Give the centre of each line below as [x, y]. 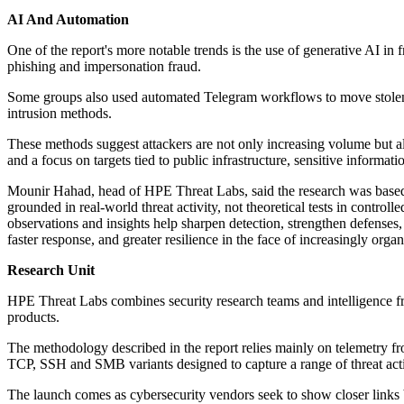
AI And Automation [68, 20]
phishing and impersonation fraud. [104, 67]
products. [33, 317]
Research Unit [51, 271]
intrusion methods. [60, 114]
